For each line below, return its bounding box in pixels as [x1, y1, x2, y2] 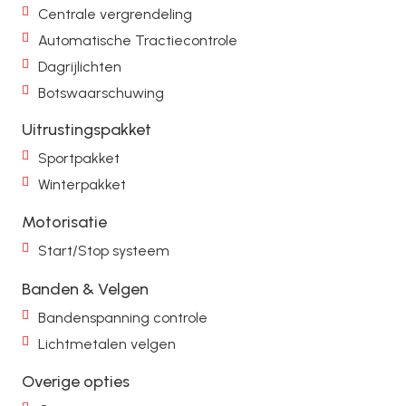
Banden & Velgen [22, 278, 149, 299]
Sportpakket [38, 149, 120, 167]
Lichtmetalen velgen [38, 334, 176, 353]
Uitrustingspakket [22, 119, 151, 140]
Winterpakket [38, 175, 126, 193]
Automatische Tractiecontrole [38, 31, 237, 49]
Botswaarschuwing [38, 83, 164, 101]
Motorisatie [22, 211, 107, 232]
